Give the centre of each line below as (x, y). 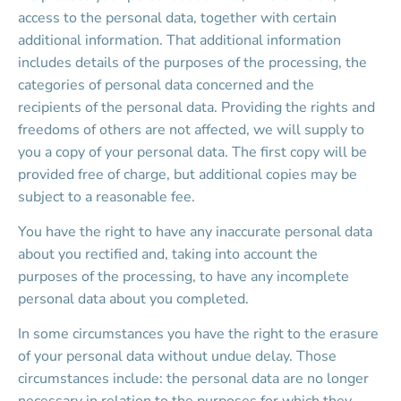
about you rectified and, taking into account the (170, 254)
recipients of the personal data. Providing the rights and (198, 107)
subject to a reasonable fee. (107, 197)
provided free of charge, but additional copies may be (189, 175)
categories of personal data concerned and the (168, 85)
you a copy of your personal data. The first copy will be (194, 152)
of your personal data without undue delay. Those (179, 356)
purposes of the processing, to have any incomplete (185, 277)
